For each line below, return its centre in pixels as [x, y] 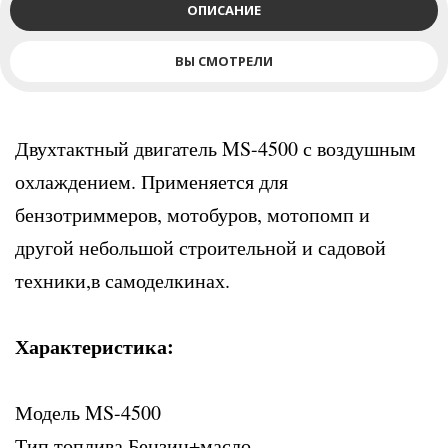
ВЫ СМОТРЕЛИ [224, 61]
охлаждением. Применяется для [151, 181]
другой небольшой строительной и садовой [200, 247]
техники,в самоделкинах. [122, 280]
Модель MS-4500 [88, 412]
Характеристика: [94, 346]
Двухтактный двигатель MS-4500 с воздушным [215, 148]
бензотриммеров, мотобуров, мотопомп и [192, 214]
